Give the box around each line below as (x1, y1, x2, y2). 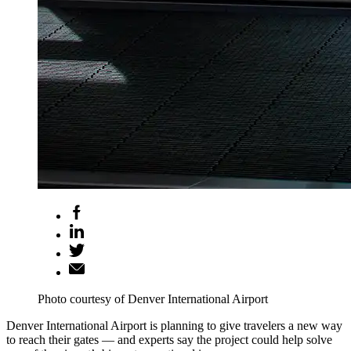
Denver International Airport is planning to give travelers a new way (6, 318, 342, 332)
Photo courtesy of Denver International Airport (38, 291, 268, 306)
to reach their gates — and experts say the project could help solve (6, 332, 332, 346)
